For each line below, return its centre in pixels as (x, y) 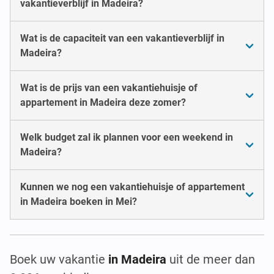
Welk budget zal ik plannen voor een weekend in (127, 137)
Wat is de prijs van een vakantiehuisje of (109, 87)
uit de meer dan (211, 259)
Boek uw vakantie (59, 259)
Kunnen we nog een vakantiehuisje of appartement (132, 187)
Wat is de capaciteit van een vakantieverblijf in (122, 38)
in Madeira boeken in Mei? (79, 201)
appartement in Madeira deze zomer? (103, 102)
